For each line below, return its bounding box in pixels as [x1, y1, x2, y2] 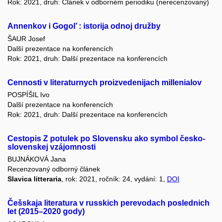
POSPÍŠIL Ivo [7, 90, 50, 99]
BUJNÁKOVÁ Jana [7, 155, 66, 164]
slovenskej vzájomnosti [7, 142, 96, 151]
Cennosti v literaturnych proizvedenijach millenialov [7, 78, 202, 87]
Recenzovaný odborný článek [7, 165, 100, 173]
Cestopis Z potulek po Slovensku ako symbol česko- [7, 134, 205, 143]
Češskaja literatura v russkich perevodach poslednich [7, 199, 210, 208]
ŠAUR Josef [7, 34, 45, 43]
